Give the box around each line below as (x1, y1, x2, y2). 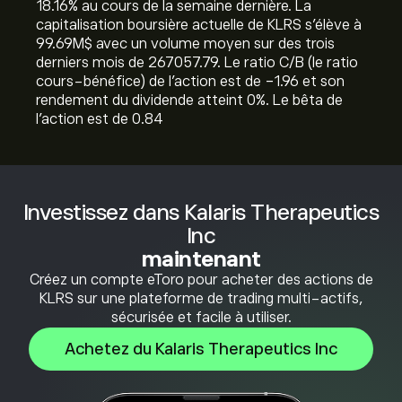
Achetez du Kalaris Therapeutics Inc (65, 340, 337, 358)
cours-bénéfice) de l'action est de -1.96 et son (36, 74, 345, 90)
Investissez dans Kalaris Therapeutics (22, 200, 380, 224)
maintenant (141, 247, 261, 271)
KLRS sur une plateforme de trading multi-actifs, (39, 291, 363, 307)
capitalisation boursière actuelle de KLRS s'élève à (36, 17, 362, 33)
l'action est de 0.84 (36, 111, 163, 127)
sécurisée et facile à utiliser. (110, 310, 292, 326)
